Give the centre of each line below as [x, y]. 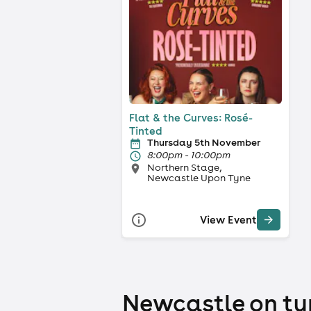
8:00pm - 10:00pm [189, 154]
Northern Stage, [184, 167]
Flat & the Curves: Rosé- [191, 117]
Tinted [146, 131]
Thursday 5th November [204, 142]
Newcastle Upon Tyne [199, 177]
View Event [228, 220]
